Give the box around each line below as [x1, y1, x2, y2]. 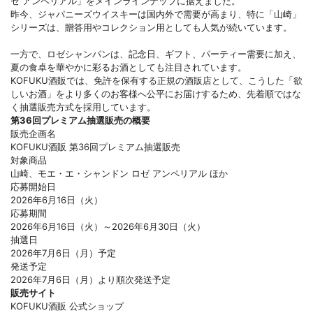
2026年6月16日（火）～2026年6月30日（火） [10, 220, 205, 232]
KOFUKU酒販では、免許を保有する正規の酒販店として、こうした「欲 [10, 74, 303, 86]
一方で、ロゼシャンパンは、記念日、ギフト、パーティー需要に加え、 [10, 48, 301, 59]
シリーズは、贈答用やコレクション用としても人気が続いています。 [10, 21, 292, 33]
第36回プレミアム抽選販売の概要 [10, 114, 150, 126]
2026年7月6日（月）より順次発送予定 [10, 273, 170, 285]
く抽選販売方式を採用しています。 [10, 101, 156, 112]
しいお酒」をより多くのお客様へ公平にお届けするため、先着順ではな [10, 87, 301, 99]
